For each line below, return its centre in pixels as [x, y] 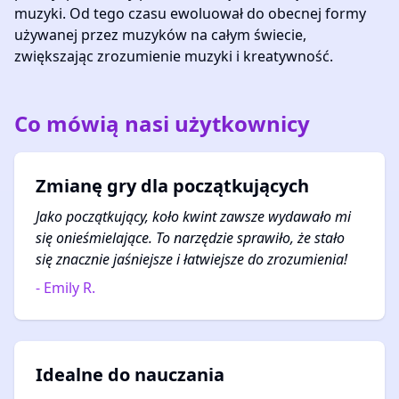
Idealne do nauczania [130, 375]
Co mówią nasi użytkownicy [162, 123]
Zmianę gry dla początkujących [172, 186]
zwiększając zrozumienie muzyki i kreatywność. [174, 56]
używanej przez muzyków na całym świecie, [160, 35]
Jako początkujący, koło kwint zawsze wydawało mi [193, 216]
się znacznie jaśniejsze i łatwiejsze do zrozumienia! [191, 259]
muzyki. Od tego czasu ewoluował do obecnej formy [190, 13]
